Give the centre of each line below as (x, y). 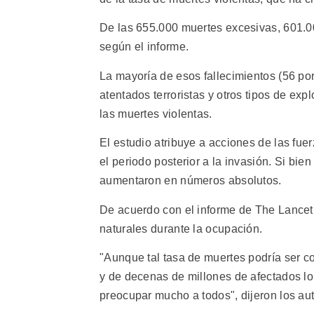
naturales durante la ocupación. (181, 228)
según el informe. (144, 47)
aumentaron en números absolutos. (191, 181)
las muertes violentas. (156, 114)
